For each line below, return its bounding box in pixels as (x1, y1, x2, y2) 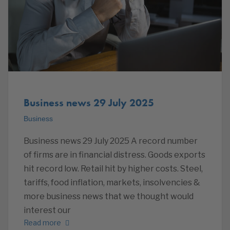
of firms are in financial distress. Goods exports (24, 149, 205, 160)
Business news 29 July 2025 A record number (24, 136, 198, 146)
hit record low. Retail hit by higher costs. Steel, (24, 163, 203, 174)
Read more (24, 218, 61, 227)
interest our (24, 205, 71, 215)
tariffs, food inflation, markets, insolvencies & (24, 177, 200, 187)
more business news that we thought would (24, 191, 194, 201)
